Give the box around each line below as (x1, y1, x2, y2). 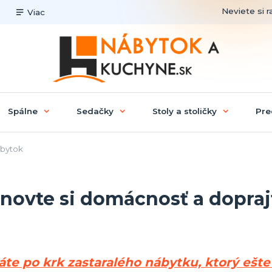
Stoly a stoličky (152, 106, 217, 116)
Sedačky (76, 106, 114, 116)
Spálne (7, 106, 38, 116)
